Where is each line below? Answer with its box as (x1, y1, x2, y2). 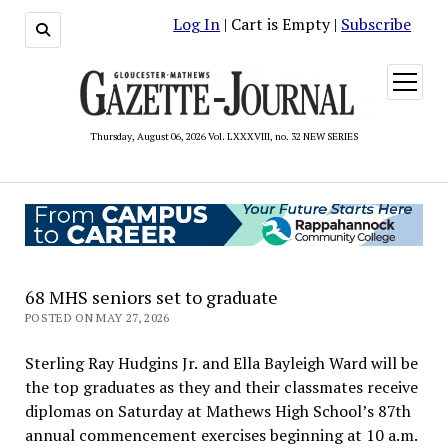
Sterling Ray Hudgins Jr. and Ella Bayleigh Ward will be (24, 351, 418, 374)
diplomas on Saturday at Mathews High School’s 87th (24, 399, 411, 422)
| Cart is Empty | (220, 13, 342, 35)
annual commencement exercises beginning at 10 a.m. (24, 423, 418, 446)
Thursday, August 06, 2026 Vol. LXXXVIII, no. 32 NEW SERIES (90, 129, 358, 143)
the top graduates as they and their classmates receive (24, 375, 418, 398)
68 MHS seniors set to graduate (24, 284, 278, 309)
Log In (173, 13, 221, 35)
